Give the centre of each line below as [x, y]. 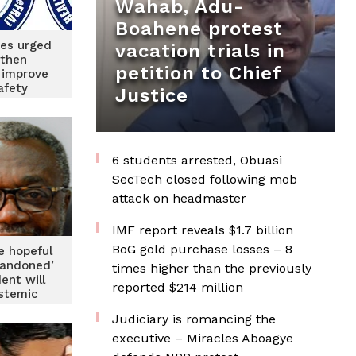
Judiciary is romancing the [194, 319]
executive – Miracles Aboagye [203, 338]
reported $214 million [178, 287]
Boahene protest [199, 29]
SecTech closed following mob [205, 179]
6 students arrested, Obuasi [197, 160]
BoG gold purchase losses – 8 [202, 249]
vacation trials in [200, 51]
